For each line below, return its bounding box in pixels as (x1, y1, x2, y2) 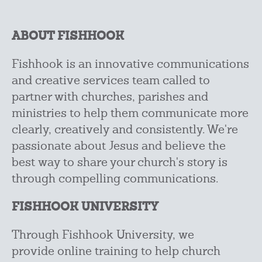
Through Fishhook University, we (12, 229, 194, 242)
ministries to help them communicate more (12, 108, 249, 120)
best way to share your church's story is (12, 157, 227, 169)
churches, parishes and (81, 91, 208, 104)
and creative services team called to (12, 75, 210, 87)
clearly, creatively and (12, 124, 136, 136)
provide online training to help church (12, 246, 220, 258)
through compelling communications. (12, 173, 218, 185)
